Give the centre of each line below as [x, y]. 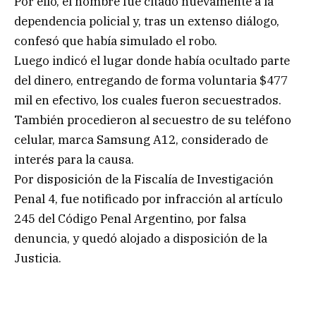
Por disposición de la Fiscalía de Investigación [144, 179]
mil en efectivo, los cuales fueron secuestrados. [148, 100]
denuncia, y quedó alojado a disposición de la [141, 238]
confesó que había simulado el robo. [116, 41]
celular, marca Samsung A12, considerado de [141, 139]
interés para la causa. [74, 159]
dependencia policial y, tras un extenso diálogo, [147, 21]
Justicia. [38, 258]
